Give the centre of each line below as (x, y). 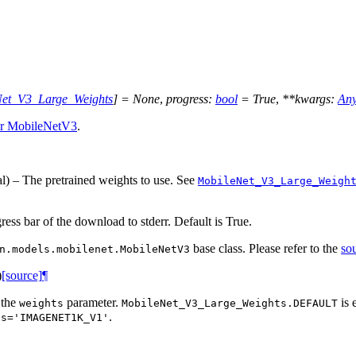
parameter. (93, 302)
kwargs (313, 99)
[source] (22, 275)
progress (187, 99)
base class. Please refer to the (265, 248)
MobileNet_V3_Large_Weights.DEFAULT (230, 303)
